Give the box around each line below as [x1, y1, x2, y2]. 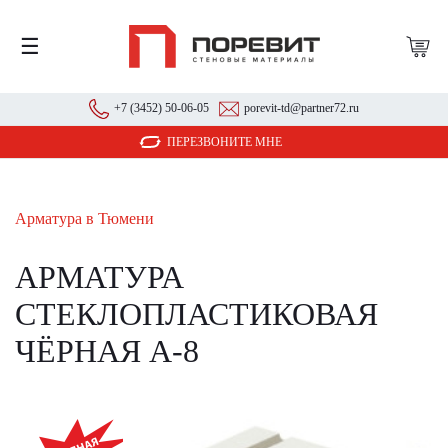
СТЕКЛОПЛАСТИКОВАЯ [15, 296, 378, 332]
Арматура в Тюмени [15, 210, 154, 227]
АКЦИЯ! [23, 422, 86, 439]
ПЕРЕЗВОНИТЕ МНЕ [166, 135, 282, 149]
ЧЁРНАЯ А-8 [15, 333, 199, 369]
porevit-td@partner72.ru [244, 101, 359, 115]
